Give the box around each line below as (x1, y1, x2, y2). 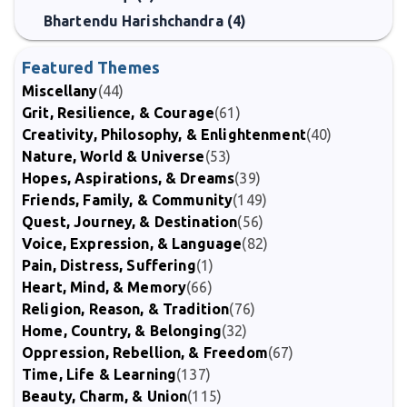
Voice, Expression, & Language (22, 235, 243, 252)
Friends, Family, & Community (22, 192, 233, 208)
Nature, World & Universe (22, 148, 205, 164)
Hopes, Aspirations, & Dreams (22, 170, 235, 186)
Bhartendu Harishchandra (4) (44, 13, 247, 29)
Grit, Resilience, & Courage (22, 104, 215, 121)
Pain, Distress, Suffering (22, 257, 196, 273)
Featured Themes (22, 58, 161, 76)
